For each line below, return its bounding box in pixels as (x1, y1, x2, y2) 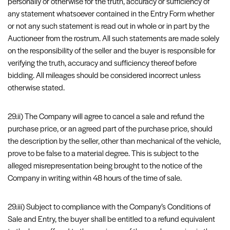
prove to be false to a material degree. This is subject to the (8, 150, 199, 158)
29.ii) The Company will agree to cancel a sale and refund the (8, 113, 204, 121)
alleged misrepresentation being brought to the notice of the (8, 162, 202, 170)
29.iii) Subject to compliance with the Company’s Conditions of (8, 203, 210, 212)
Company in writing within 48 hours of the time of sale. (8, 175, 182, 183)
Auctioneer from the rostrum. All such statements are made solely (8, 35, 219, 43)
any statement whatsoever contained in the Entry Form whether (8, 10, 215, 18)
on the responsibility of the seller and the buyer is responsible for (8, 47, 216, 55)
